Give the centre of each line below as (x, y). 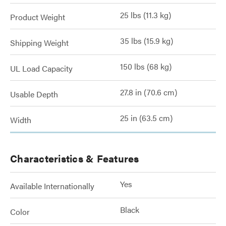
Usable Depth (34, 94)
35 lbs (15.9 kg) (147, 41)
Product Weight (38, 17)
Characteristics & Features (75, 158)
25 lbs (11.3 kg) (146, 15)
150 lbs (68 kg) (146, 66)
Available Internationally (52, 186)
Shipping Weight (39, 43)
